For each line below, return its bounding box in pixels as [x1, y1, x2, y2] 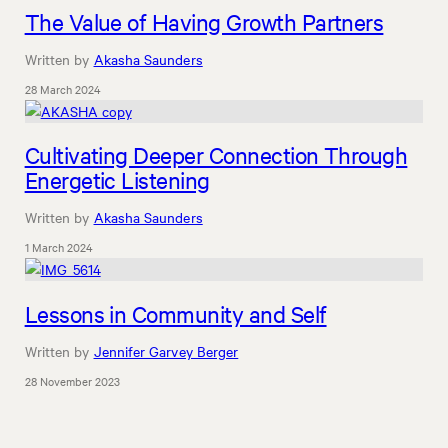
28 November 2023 [24, 372, 120, 389]
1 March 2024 [24, 239, 93, 256]
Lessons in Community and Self [24, 298, 327, 328]
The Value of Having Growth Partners [24, 6, 384, 36]
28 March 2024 [24, 80, 101, 97]
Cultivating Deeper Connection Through [24, 140, 408, 170]
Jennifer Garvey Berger [93, 340, 239, 361]
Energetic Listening [24, 165, 210, 195]
